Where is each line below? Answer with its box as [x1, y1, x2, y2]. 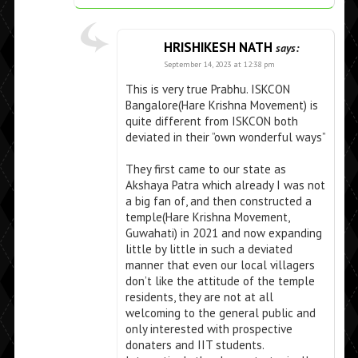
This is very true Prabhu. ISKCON [125, 82, 290, 97]
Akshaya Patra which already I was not [125, 177, 325, 193]
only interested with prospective [125, 321, 292, 337]
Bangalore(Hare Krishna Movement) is [125, 97, 318, 113]
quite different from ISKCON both [125, 113, 298, 129]
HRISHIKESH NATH [163, 38, 272, 57]
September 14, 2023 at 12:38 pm [163, 59, 275, 70]
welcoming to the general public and [125, 305, 316, 321]
